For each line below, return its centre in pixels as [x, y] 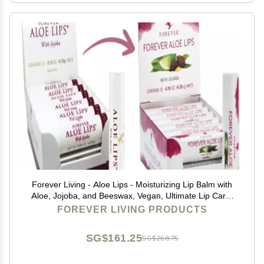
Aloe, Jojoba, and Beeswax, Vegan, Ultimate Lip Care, [132, 196]
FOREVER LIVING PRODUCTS [132, 209]
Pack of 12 [132, 207]
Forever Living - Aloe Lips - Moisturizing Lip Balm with [132, 184]
